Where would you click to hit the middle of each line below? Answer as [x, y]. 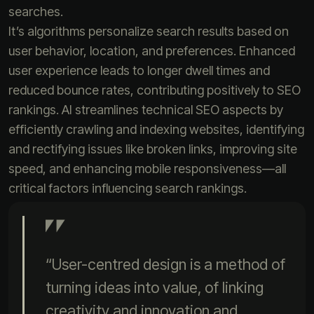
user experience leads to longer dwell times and [139, 71]
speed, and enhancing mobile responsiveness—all [147, 169]
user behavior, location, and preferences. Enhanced [152, 51]
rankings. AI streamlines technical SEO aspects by [146, 110]
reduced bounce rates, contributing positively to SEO [155, 90]
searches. [36, 12]
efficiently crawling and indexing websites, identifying [156, 130]
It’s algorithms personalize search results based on [149, 32]
